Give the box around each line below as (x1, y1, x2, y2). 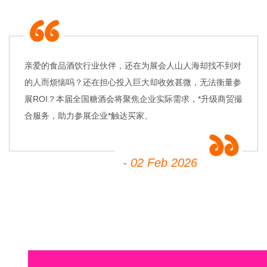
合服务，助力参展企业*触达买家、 (24, 110, 153, 120)
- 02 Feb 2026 (123, 156, 198, 169)
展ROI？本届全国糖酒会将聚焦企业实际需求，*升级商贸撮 (24, 94, 243, 104)
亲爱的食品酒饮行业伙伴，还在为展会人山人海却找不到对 (24, 60, 241, 70)
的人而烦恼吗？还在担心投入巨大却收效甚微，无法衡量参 (24, 77, 241, 87)
